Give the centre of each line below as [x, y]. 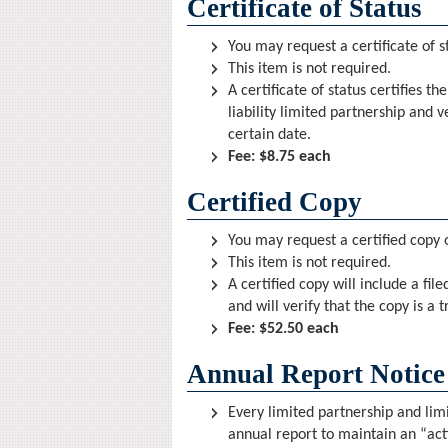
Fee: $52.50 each [283, 329]
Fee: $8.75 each [279, 157]
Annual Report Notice [316, 374]
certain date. [269, 135]
